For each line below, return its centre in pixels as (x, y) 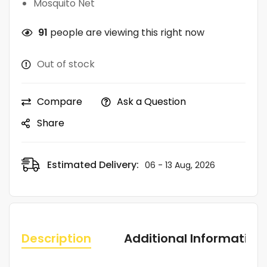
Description (56, 238)
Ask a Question (151, 101)
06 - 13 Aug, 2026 (180, 165)
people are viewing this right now (126, 32)
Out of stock (66, 64)
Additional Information (193, 238)
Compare (60, 101)
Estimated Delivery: (93, 164)
